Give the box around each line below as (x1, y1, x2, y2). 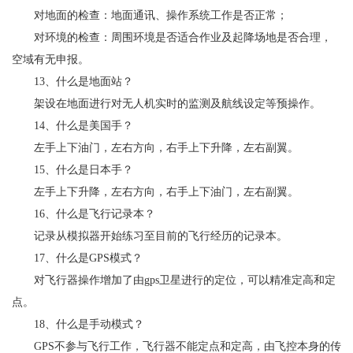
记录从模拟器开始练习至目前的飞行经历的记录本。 (12, 229, 288, 242)
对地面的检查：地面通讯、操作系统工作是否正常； (12, 9, 288, 21)
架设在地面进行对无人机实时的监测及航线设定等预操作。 (12, 97, 321, 110)
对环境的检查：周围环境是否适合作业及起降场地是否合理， (12, 31, 332, 43)
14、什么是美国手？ (12, 119, 133, 132)
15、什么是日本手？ (12, 163, 133, 176)
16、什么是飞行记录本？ (12, 207, 155, 220)
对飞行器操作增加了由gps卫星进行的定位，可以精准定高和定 (12, 273, 336, 286)
